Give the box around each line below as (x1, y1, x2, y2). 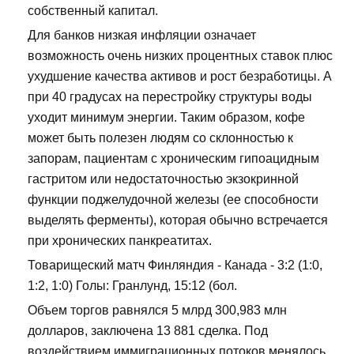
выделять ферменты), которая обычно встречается (28, 213, 328, 228)
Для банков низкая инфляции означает (28, 28, 256, 43)
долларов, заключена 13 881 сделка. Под (28, 324, 268, 338)
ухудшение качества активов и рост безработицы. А (28, 70, 332, 84)
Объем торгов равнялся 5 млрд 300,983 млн (28, 303, 287, 318)
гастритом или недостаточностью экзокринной (28, 172, 299, 186)
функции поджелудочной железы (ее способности (28, 193, 318, 207)
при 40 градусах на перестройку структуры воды (28, 90, 312, 104)
